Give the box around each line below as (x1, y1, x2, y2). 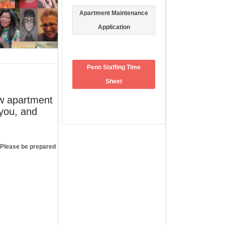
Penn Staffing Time (87, 63, 141, 71)
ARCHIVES (62, 206, 104, 215)
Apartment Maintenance (79, 9, 148, 17)
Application (97, 23, 130, 31)
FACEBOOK (62, 142, 106, 151)
